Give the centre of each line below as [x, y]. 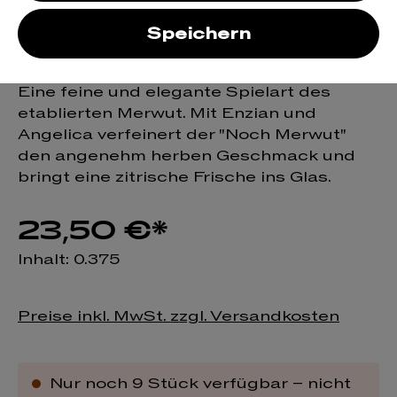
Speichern [198, 34]
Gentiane [100, 51]
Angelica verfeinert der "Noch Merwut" [182, 134]
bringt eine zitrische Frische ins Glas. [175, 177]
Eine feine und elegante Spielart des [174, 92]
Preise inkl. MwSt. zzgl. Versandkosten [179, 316]
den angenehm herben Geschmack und [187, 156]
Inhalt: [46, 259]
